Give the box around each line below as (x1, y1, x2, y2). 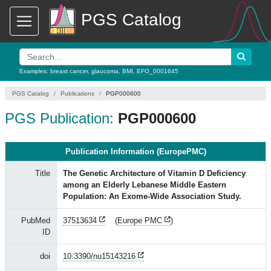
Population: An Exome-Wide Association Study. (63, 192, 241, 201)
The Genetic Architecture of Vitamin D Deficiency (63, 169, 246, 178)
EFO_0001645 (137, 68, 178, 74)
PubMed (21, 216, 50, 225)
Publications (60, 90, 94, 97)
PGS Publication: (5, 110, 118, 126)
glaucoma (91, 68, 119, 74)
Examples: (19, 68, 50, 74)
